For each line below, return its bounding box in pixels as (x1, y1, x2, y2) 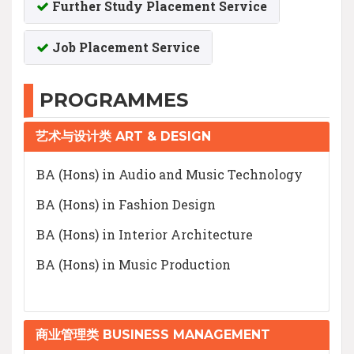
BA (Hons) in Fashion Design (36, 195, 216, 213)
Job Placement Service (49, 38, 200, 55)
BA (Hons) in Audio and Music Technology (36, 165, 303, 183)
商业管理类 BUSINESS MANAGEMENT (36, 326, 270, 342)
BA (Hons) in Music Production (36, 255, 231, 273)
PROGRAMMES (40, 88, 188, 111)
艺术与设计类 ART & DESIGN (36, 128, 211, 144)
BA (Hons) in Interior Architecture (36, 225, 253, 243)
